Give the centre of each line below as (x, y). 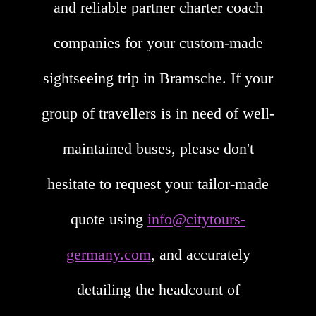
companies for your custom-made (158, 43)
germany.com (108, 255)
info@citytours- (196, 219)
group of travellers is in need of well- (158, 114)
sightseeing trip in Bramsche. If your (158, 78)
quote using (109, 219)
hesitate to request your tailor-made (158, 184)
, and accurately (200, 255)
